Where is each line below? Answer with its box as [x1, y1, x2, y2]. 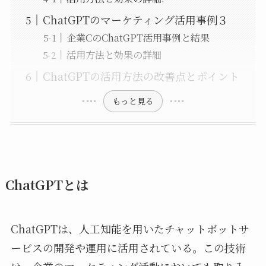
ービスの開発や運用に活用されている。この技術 [10, 239, 246, 255]
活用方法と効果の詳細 [66, 47, 161, 62]
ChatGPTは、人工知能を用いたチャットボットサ [10, 220, 249, 236]
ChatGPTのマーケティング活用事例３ [42, 12, 228, 28]
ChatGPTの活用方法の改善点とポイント [42, 68, 239, 84]
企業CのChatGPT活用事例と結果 [66, 30, 210, 45]
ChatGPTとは [5, 175, 89, 194]
